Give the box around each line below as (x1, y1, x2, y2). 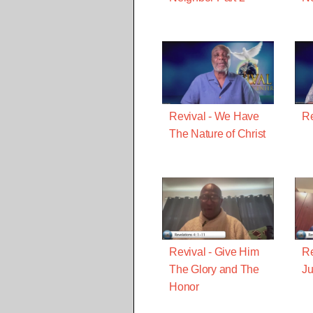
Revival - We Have (169, 110, 259, 122)
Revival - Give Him (169, 246, 259, 259)
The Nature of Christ (169, 127, 265, 140)
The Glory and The (169, 263, 259, 276)
